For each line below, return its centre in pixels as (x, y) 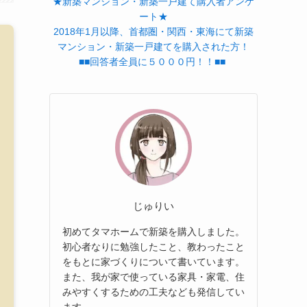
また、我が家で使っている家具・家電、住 (153, 277)
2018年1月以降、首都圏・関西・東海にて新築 (153, 32)
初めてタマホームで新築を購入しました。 (153, 231)
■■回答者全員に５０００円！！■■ (152, 62)
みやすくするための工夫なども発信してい (153, 292)
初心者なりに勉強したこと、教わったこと (153, 246)
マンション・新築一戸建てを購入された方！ (153, 47)
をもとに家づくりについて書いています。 (153, 261)
